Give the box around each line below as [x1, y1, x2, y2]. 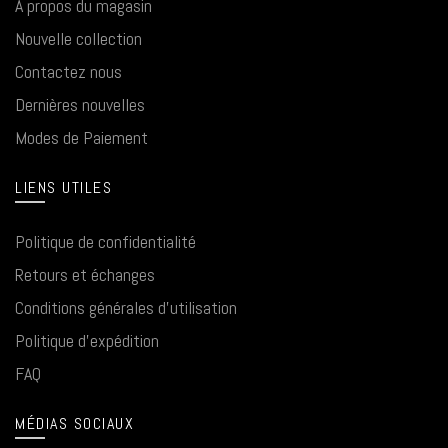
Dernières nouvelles [15, 93, 145, 116]
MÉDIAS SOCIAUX [15, 413, 134, 434]
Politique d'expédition [15, 329, 159, 352]
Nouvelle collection [15, 27, 142, 50]
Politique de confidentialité [15, 230, 196, 253]
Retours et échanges [15, 263, 155, 286]
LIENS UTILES [15, 177, 112, 198]
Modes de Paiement [15, 126, 148, 149]
